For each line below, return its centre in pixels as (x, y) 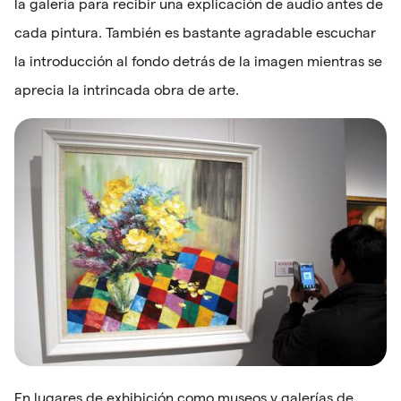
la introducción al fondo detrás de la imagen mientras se (198, 62)
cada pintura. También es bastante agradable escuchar (195, 33)
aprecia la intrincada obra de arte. (127, 90)
